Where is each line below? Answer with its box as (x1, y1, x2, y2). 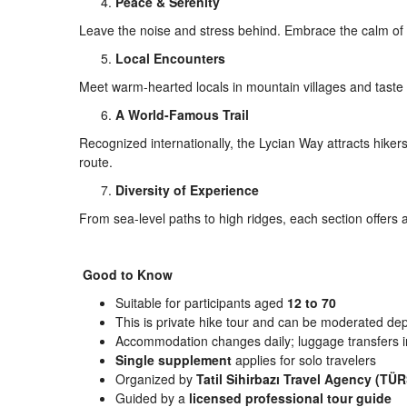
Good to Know (79, 265, 173, 283)
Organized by (115, 370, 196, 388)
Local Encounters (115, 49, 225, 67)
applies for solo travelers (232, 351, 376, 369)
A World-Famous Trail (115, 105, 249, 124)
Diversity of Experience (115, 181, 259, 199)
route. (79, 153, 113, 171)
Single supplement (115, 351, 232, 369)
